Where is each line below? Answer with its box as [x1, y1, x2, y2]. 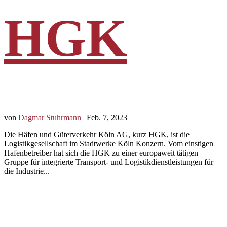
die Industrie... [4, 167, 50, 176]
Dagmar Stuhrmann [18, 113, 81, 122]
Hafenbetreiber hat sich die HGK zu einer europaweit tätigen [4, 148, 198, 158]
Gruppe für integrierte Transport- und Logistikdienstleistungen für [4, 158, 213, 167]
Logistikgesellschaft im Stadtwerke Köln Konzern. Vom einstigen [4, 139, 213, 148]
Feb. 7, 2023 [87, 113, 127, 122]
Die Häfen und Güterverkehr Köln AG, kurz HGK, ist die [4, 130, 190, 139]
